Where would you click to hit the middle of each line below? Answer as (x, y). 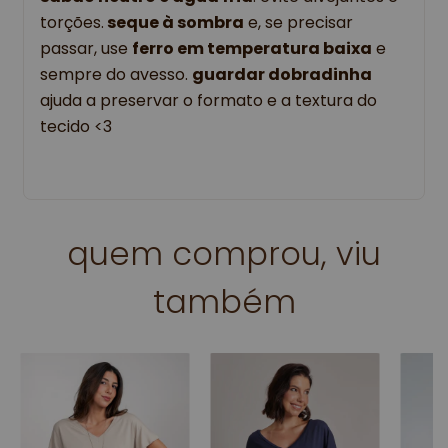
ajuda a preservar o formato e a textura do (208, 101)
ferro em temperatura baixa (252, 49)
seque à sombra (174, 23)
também (224, 302)
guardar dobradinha (282, 75)
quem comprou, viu (224, 254)
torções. (72, 23)
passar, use (86, 49)
